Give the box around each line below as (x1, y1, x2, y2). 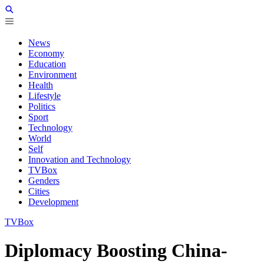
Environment (28, 70, 77, 80)
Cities (28, 186, 49, 196)
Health (28, 80, 53, 90)
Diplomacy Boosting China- (5, 240, 227, 262)
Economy (28, 48, 64, 58)
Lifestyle (28, 91, 61, 101)
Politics (28, 101, 55, 111)
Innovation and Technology (28, 154, 131, 164)
